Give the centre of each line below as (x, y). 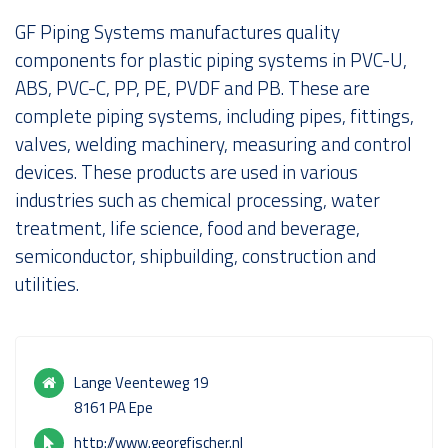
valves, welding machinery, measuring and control (213, 143)
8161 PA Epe (113, 407)
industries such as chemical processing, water (197, 199)
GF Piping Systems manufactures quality (177, 31)
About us (355, 43)
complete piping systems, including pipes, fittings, (214, 115)
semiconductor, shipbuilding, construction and (195, 255)
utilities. (47, 283)
